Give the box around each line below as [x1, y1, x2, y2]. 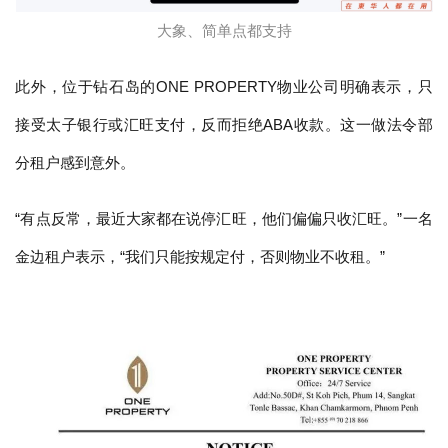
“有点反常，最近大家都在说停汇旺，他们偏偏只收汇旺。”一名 [15, 209, 433, 227]
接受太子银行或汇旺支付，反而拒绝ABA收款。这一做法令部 [15, 115, 433, 133]
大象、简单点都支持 [156, 21, 292, 39]
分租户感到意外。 [15, 153, 136, 171]
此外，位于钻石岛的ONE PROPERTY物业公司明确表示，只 [15, 77, 433, 95]
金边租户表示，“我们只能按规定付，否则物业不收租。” [15, 247, 386, 265]
